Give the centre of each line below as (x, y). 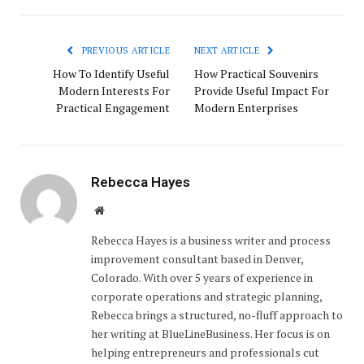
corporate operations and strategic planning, (206, 296)
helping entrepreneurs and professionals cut (205, 352)
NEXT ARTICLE (228, 50)
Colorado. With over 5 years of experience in (202, 277)
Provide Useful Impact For (262, 90)
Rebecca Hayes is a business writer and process (211, 240)
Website (121, 209)
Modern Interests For (114, 90)
